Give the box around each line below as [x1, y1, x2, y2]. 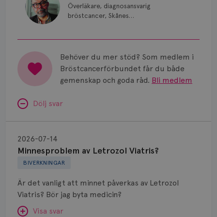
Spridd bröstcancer [14, 60, 83, 69]
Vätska [14, 103, 36, 112]
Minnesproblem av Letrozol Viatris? [17, 145, 159, 156]
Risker [14, 39, 36, 48]
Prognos [14, 17, 43, 27]
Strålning [14, 81, 45, 91]
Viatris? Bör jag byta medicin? [46, 190, 122, 199]
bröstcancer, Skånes [68, 12, 129, 19]
